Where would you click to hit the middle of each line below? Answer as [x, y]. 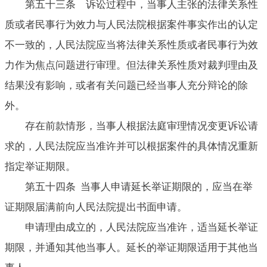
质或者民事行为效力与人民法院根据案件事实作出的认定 [131, 24]
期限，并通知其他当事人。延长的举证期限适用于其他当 [131, 247]
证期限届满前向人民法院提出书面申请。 [96, 207]
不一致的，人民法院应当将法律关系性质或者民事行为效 [131, 45]
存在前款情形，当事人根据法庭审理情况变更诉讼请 [142, 126]
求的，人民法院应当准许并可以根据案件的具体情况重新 [131, 146]
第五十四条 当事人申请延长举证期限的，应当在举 [139, 187]
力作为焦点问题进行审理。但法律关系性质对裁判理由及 [131, 65]
